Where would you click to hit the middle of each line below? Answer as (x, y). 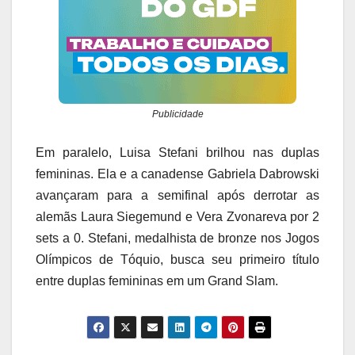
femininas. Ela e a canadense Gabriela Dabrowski (177, 174)
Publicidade (177, 115)
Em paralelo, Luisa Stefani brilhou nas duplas (177, 153)
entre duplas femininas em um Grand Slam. (157, 281)
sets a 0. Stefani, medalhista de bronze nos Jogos (177, 239)
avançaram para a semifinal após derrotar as (177, 196)
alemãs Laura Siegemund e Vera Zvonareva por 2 (177, 217)
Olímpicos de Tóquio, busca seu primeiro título (177, 260)
